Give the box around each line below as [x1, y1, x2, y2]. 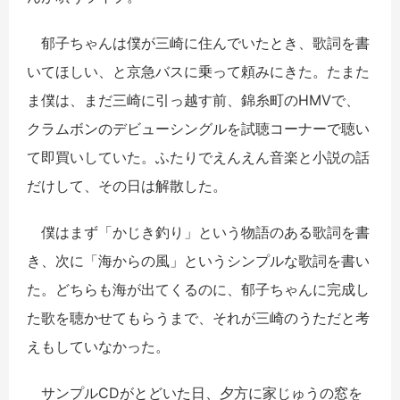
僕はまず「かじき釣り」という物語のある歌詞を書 [27, 223, 370, 242]
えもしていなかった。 [27, 337, 170, 356]
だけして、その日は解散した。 [27, 177, 227, 196]
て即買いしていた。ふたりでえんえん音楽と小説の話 [27, 148, 370, 167]
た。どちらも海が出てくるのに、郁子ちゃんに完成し [27, 280, 370, 299]
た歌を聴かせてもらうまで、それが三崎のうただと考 [27, 309, 370, 328]
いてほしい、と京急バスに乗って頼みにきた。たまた [27, 62, 370, 81]
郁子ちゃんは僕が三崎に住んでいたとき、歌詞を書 [27, 34, 370, 53]
